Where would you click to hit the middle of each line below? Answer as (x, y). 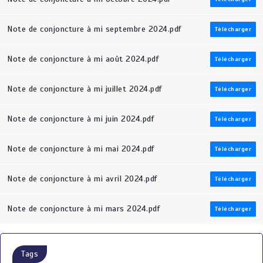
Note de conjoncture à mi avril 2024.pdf (82, 179)
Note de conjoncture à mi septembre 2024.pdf (94, 29)
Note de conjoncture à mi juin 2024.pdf (80, 119)
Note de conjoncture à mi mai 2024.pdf (81, 149)
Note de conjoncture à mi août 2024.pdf (83, 59)
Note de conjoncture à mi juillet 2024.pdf (85, 89)
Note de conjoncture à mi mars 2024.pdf (83, 209)
